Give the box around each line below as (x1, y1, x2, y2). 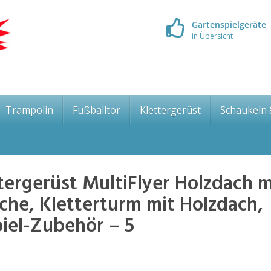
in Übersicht (191, 31, 233, 41)
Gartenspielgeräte (191, 19, 266, 30)
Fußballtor (73, 103, 120, 117)
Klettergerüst (140, 103, 201, 117)
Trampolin (5, 103, 53, 117)
